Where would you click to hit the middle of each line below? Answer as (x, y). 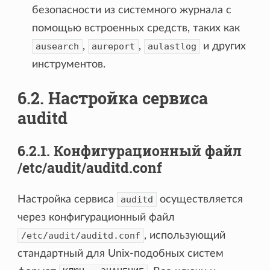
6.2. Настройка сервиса (113, 98)
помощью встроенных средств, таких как (136, 28)
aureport (114, 46)
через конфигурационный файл (96, 217)
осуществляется (200, 199)
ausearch (58, 46)
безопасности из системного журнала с (132, 10)
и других (223, 46)
